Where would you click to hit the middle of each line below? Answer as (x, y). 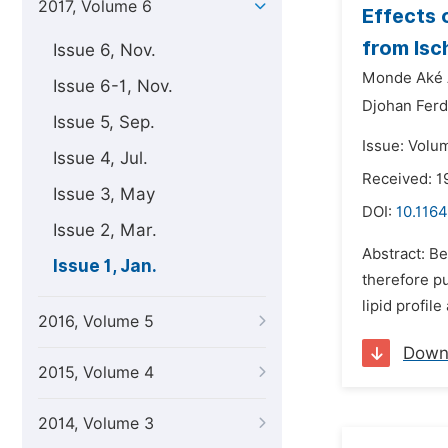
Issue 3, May (104, 194)
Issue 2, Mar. (105, 230)
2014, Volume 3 (96, 423)
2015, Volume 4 (96, 372)
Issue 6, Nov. (104, 50)
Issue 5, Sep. (104, 122)
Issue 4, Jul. (100, 158)
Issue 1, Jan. (105, 266)
